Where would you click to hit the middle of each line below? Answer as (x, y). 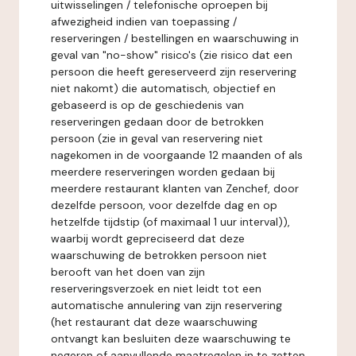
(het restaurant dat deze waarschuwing (154, 322)
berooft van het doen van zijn (128, 272)
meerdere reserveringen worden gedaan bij (163, 172)
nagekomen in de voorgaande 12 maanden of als (177, 155)
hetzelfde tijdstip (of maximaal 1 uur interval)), (170, 222)
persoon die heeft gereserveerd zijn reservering (174, 72)
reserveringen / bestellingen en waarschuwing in (175, 38)
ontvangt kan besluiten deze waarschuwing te (171, 339)
